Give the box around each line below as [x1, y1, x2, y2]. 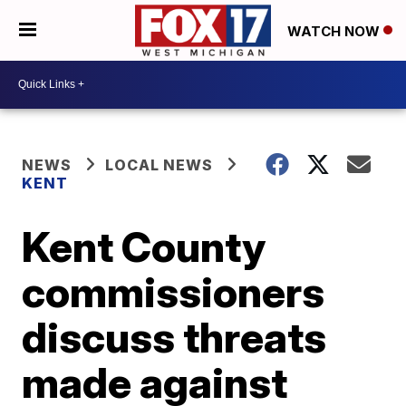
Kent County [22, 220, 266, 272]
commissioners [22, 266, 325, 317]
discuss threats [22, 311, 327, 362]
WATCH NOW [287, 22, 383, 40]
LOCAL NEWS [105, 155, 214, 174]
